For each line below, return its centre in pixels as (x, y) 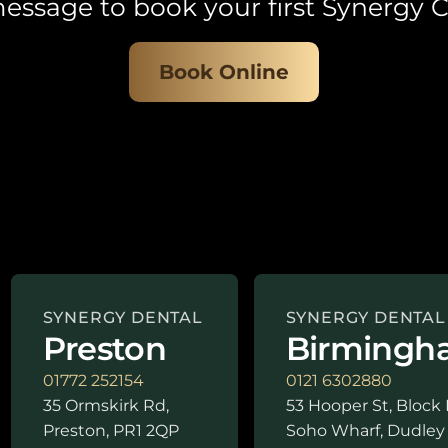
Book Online (224, 72)
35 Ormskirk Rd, (105, 406)
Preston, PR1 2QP (110, 431)
